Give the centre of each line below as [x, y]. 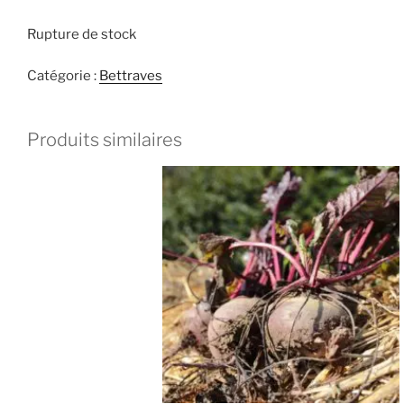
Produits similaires [105, 140]
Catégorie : [63, 76]
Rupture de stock [82, 34]
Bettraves [131, 76]
